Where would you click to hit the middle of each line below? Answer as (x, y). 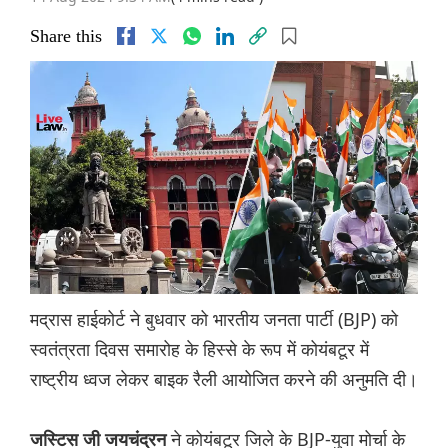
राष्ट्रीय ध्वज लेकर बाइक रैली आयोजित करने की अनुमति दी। (224, 379)
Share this (66, 36)
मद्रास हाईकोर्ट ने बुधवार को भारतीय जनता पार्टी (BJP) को (214, 319)
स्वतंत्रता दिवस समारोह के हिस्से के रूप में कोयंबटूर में (199, 349)
